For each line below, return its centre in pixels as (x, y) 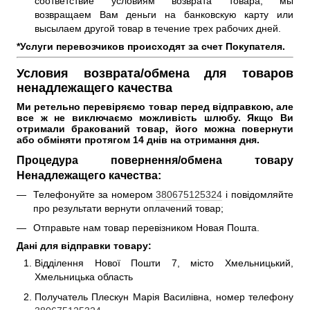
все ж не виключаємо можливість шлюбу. (132, 117)
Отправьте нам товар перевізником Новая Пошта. (148, 228)
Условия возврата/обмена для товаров (155, 73)
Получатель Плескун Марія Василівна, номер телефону (164, 297)
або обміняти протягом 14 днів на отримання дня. (139, 139)
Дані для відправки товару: (84, 246)
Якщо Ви (271, 117)
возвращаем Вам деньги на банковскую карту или (164, 14)
